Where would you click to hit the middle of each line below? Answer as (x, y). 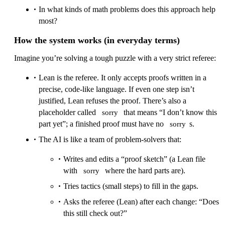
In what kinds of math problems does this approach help (127, 10)
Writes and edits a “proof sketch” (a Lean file (134, 159)
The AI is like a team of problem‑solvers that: (110, 140)
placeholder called (68, 113)
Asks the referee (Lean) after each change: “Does (141, 202)
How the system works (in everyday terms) (97, 40)
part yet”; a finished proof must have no (102, 124)
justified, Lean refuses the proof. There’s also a (113, 101)
